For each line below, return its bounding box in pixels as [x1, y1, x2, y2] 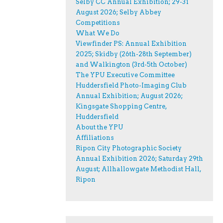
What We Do [76, 29, 119, 37]
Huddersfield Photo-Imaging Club [76, 82, 187, 90]
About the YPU [76, 123, 123, 131]
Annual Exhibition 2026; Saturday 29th [76, 155, 203, 163]
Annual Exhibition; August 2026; [76, 92, 183, 100]
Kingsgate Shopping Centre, [76, 103, 167, 111]
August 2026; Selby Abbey [76, 8, 161, 16]
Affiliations [76, 134, 114, 142]
